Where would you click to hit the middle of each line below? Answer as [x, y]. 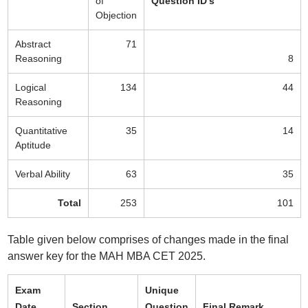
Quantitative [41, 131]
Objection [116, 15]
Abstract [33, 44]
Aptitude [33, 145]
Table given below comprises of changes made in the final [148, 240]
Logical [30, 87]
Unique [162, 290]
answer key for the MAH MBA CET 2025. [106, 256]
